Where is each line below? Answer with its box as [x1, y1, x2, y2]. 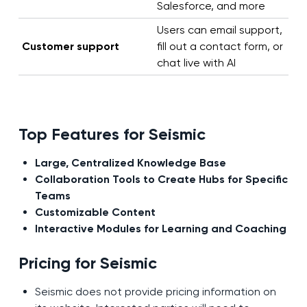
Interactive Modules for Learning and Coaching [34, 222, 286, 236]
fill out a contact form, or [156, 40, 283, 53]
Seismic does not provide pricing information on [34, 285, 276, 299]
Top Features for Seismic [18, 124, 206, 145]
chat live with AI [156, 56, 236, 70]
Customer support [21, 40, 119, 53]
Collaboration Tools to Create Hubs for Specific [34, 173, 288, 186]
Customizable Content [34, 206, 156, 219]
